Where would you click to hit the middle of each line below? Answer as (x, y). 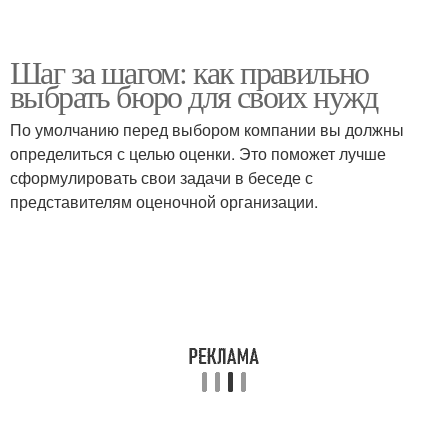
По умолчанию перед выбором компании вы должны (207, 129)
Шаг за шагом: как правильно (189, 71)
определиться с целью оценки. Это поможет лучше (198, 153)
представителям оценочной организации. (164, 201)
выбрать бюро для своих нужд (194, 95)
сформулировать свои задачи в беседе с (161, 177)
